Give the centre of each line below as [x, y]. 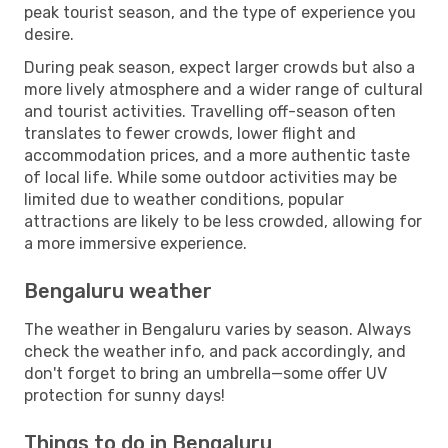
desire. [49, 34]
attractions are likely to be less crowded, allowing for [223, 221]
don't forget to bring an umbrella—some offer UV [205, 373]
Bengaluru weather [118, 290]
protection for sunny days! [124, 395]
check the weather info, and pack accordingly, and [215, 351]
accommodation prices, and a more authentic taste [217, 155]
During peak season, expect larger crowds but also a [219, 67]
